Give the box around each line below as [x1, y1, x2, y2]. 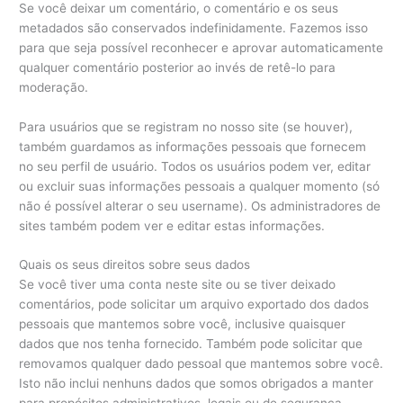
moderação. [19, 79, 89, 94]
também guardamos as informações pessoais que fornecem [19, 139, 367, 154]
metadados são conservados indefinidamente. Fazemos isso [19, 20, 369, 35]
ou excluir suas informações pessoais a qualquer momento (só [19, 178, 381, 193]
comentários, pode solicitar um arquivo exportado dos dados [19, 297, 370, 312]
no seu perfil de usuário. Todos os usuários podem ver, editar [19, 158, 372, 174]
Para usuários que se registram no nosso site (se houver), [19, 119, 354, 134]
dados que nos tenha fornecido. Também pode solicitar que [19, 336, 363, 352]
